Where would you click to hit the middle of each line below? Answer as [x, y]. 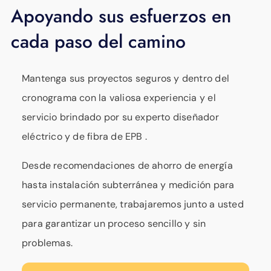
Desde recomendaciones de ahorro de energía [127, 165]
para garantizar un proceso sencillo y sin [114, 223]
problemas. [47, 243]
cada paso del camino [98, 41]
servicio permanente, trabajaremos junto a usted [133, 204]
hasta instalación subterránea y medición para [128, 184]
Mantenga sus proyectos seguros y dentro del [126, 78]
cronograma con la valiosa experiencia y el [119, 97]
